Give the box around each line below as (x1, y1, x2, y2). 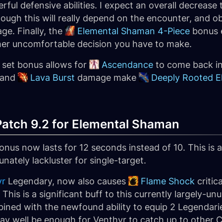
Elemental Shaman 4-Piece (77, 26, 190, 36)
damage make (75, 72, 139, 83)
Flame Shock (141, 176, 195, 186)
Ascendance (102, 59, 153, 70)
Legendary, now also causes (5, 176, 128, 186)
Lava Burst (30, 72, 75, 83)
